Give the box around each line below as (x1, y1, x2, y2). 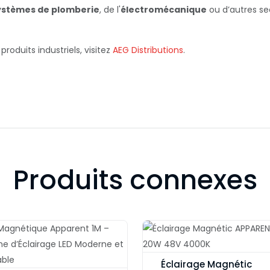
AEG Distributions (113, 44, 183, 56)
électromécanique (121, 4, 207, 16)
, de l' (99, 4, 121, 16)
